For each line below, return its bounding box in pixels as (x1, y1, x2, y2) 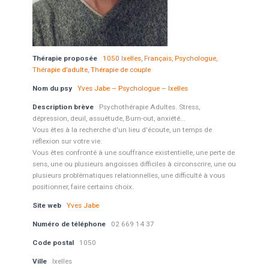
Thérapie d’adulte (32, 65, 88, 74)
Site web (32, 201, 61, 210)
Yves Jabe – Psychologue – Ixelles (77, 84, 188, 92)
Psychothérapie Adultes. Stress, (98, 103, 200, 111)
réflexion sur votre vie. (32, 137, 102, 145)
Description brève (32, 103, 94, 111)
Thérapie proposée (32, 54, 99, 62)
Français (144, 54, 172, 62)
